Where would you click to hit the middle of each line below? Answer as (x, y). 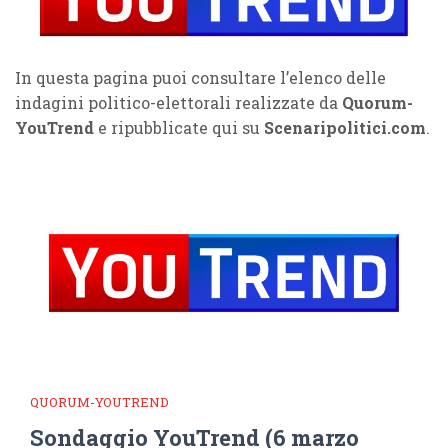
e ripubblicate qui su (179, 127)
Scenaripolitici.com (345, 127)
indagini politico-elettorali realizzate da (178, 102)
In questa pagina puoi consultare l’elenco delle (200, 77)
